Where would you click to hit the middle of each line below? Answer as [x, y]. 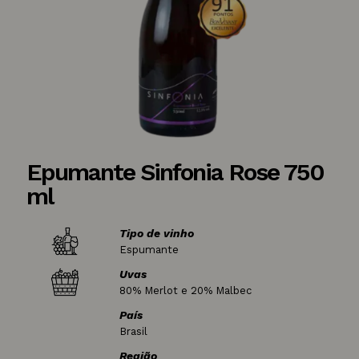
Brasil [133, 331]
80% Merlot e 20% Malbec [185, 290]
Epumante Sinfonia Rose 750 [175, 172]
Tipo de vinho [156, 233]
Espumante [149, 250]
